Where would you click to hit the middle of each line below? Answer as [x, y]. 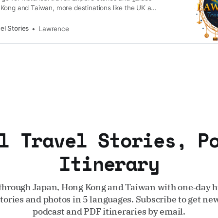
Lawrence [54, 28]
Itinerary [109, 163]
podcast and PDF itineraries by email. [109, 211]
